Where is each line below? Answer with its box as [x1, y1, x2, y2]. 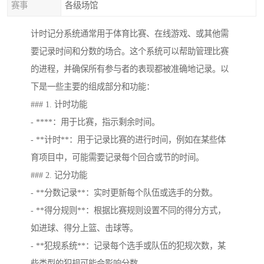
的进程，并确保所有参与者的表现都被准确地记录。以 [31, 64, 229, 74]
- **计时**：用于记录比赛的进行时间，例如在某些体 [31, 135, 226, 145]
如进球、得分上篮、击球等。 [31, 223, 138, 233]
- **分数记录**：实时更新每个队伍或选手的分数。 [31, 188, 217, 198]
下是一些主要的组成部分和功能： [31, 82, 154, 92]
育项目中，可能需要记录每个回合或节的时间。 [31, 153, 204, 163]
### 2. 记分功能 [31, 170, 87, 180]
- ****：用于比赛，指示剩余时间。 [31, 117, 160, 127]
